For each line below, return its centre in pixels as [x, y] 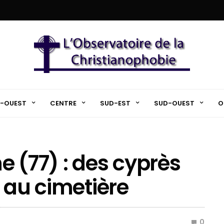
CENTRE [63, 103]
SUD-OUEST [174, 103]
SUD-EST [115, 103]
